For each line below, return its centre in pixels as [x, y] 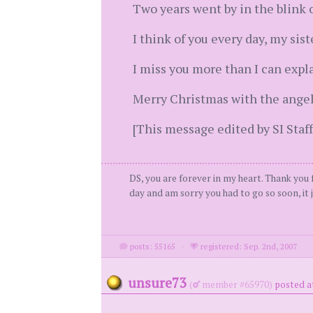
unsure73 [157, 283]
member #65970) [236, 284]
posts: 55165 [152, 246]
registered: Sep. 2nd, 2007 [248, 246]
